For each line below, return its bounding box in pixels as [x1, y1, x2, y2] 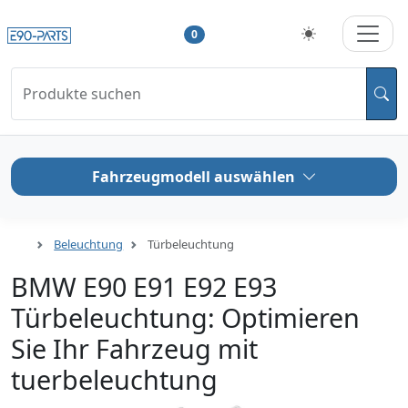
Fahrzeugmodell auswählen [91, 167, 295, 188]
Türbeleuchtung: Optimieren [11, 300, 360, 336]
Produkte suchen [23, 84, 141, 105]
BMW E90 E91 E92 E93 [11, 269, 277, 305]
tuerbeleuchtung [11, 362, 218, 398]
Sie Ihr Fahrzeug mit [11, 331, 258, 367]
